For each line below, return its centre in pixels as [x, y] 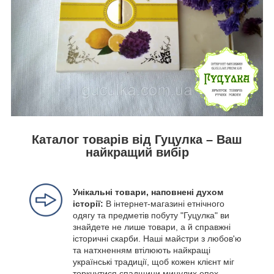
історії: [89, 204]
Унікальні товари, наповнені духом [148, 192]
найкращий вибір [137, 153]
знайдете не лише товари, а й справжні [152, 227]
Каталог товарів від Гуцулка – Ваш [137, 140]
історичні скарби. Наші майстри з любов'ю [157, 239]
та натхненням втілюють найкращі [142, 250]
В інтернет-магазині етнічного [165, 204]
